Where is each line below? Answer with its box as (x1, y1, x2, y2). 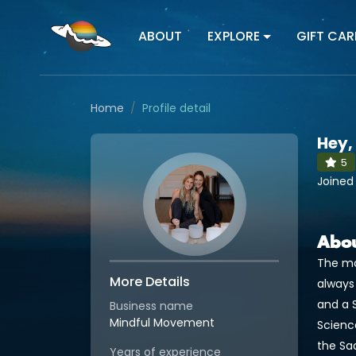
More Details (110, 273, 190, 291)
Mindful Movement (110, 315, 215, 331)
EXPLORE (207, 27, 260, 46)
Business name (110, 298, 193, 314)
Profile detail (142, 100, 211, 116)
